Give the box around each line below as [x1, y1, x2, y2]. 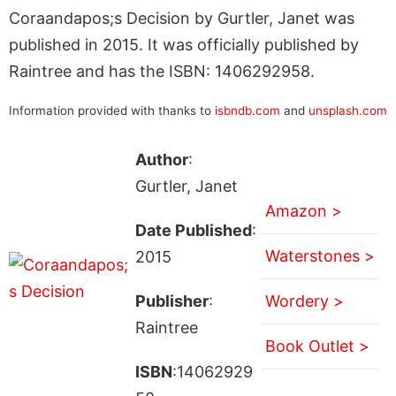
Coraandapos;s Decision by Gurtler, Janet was [9, 8, 354, 27]
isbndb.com [215, 103, 280, 118]
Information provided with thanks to [9, 103, 215, 118]
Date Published [134, 220, 252, 240]
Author [134, 149, 188, 169]
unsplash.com [308, 103, 387, 118]
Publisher [134, 291, 209, 310]
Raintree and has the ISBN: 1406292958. [9, 61, 315, 80]
